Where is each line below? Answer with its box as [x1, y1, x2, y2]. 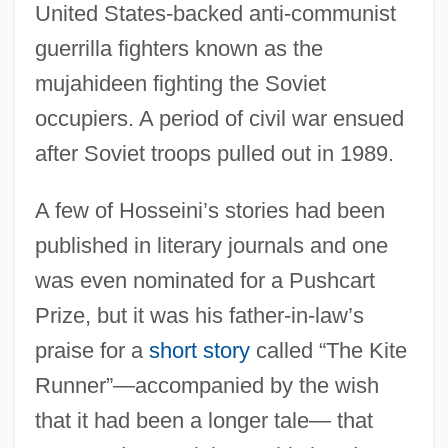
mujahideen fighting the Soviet [34, 70, 326, 96]
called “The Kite [249, 337, 407, 363]
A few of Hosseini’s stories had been [34, 197, 385, 223]
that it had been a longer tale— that [34, 407, 373, 433]
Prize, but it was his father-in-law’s [34, 302, 364, 328]
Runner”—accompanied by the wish [34, 372, 379, 398]
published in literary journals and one [34, 232, 388, 258]
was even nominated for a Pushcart [34, 267, 375, 293]
